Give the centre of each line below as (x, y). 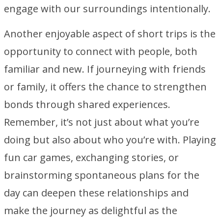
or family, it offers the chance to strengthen (105, 87)
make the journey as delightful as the (91, 210)
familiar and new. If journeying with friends (105, 69)
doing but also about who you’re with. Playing (110, 140)
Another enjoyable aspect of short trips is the (110, 34)
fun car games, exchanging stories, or (91, 157)
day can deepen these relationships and (96, 193)
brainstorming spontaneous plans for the (102, 175)
